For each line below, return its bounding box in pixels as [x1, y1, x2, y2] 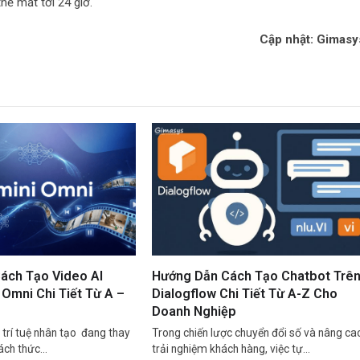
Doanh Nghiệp [151, 304, 236, 320]
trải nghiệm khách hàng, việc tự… [151, 342, 310, 356]
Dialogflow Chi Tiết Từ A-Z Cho [151, 286, 337, 302]
